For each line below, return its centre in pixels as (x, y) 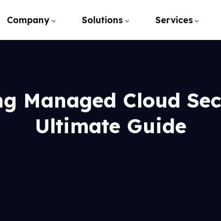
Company (28, 20)
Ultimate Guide (110, 126)
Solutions (102, 20)
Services (174, 20)
